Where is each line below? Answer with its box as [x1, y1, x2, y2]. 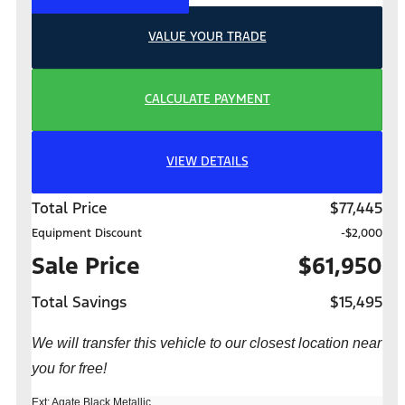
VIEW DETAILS [165, 154, 249, 170]
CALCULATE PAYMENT [144, 91, 270, 108]
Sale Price [32, 250, 140, 280]
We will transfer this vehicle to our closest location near [32, 334, 381, 351]
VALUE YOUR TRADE [147, 29, 267, 45]
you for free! [32, 360, 107, 376]
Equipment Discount [32, 225, 142, 240]
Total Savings [32, 291, 127, 312]
